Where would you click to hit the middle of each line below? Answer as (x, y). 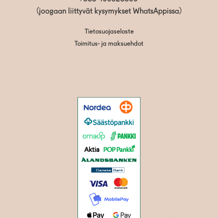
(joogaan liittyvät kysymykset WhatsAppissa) (109, 11)
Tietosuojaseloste (109, 32)
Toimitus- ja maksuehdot (109, 44)
